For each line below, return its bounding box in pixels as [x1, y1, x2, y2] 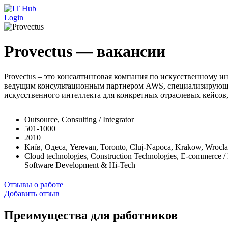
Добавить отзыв [4, 189, 60, 198]
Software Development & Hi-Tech [24, 160, 135, 169]
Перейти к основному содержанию [4, 4, 126, 13]
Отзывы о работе [4, 180, 63, 189]
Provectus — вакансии [4, 42, 165, 61]
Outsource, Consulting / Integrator [24, 115, 134, 124]
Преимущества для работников [4, 208, 178, 222]
